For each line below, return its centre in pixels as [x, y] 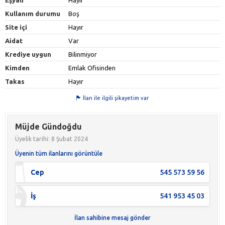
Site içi [16, 27]
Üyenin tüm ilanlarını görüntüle [59, 153]
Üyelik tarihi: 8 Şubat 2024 [51, 139]
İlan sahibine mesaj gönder [113, 217]
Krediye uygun [28, 54]
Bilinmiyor [83, 54]
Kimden [17, 68]
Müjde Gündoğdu [48, 126]
